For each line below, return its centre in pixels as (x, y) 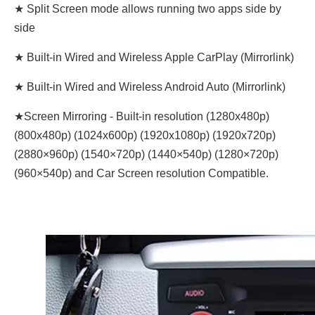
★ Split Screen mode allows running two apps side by (148, 9)
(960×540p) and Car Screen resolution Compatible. (141, 173)
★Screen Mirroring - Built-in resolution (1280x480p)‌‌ (142, 116)
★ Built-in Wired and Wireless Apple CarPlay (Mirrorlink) (154, 57)
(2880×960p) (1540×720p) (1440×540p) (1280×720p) (146, 154)
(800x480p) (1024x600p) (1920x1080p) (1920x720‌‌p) (145, 135)
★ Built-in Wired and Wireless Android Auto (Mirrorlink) (150, 87)
